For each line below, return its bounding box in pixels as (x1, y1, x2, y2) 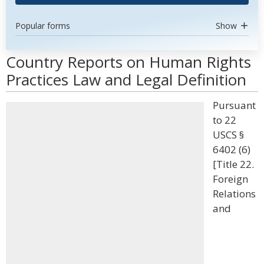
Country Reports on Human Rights (6, 51, 251, 72)
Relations (213, 187, 256, 200)
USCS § (213, 128, 244, 141)
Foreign (213, 172, 248, 186)
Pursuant (213, 98, 256, 112)
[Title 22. (213, 157, 254, 171)
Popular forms (15, 20, 70, 31)
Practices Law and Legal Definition (6, 69, 246, 90)
